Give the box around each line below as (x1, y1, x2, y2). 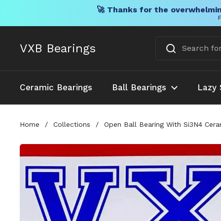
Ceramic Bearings (20, 82, 92, 92)
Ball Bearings (112, 82, 166, 92)
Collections (53, 120, 90, 128)
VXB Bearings (20, 41, 96, 55)
